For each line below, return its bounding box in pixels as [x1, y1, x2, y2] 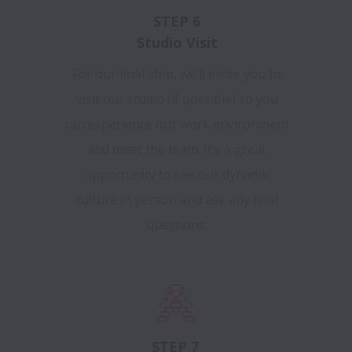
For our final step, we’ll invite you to [72, 65, 281, 83]
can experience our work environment [64, 115, 289, 134]
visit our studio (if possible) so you [75, 90, 278, 108]
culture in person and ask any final [75, 191, 278, 209]
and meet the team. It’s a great [87, 141, 266, 159]
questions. [146, 216, 207, 234]
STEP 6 [153, 12, 200, 31]
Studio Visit [136, 33, 218, 53]
